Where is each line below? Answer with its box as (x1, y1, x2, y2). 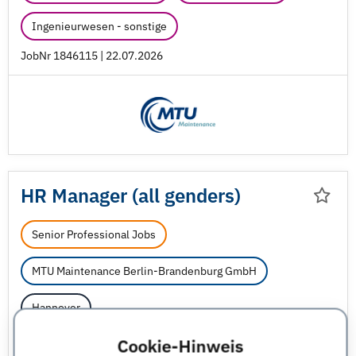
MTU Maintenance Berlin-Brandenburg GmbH (32, 264, 257, 278)
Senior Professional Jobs (32, 227, 156, 242)
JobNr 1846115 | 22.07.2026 (21, 48, 163, 63)
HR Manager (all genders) (21, 183, 241, 208)
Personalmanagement (32, 337, 141, 351)
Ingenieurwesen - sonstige (32, 19, 167, 33)
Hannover (32, 300, 80, 315)
